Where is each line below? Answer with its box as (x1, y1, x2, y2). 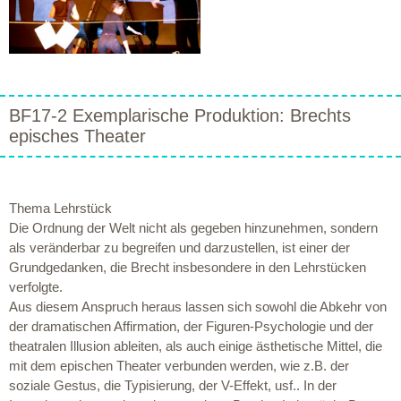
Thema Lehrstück (9, 200, 112, 216)
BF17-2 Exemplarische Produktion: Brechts (9, 105, 351, 125)
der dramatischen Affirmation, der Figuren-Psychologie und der (9, 318, 373, 334)
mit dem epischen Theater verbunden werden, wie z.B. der (9, 357, 349, 373)
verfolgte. (9, 278, 63, 294)
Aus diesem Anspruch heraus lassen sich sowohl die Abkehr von (9, 298, 387, 314)
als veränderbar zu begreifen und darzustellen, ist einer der (9, 239, 350, 255)
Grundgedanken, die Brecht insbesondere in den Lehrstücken (9, 259, 366, 275)
